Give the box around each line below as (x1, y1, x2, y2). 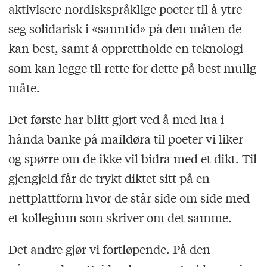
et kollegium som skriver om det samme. (8, 209, 232, 226)
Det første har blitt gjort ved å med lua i (8, 111, 224, 128)
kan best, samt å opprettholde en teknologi (8, 40, 243, 57)
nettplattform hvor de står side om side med (8, 190, 250, 206)
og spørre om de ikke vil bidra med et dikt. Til (8, 150, 257, 167)
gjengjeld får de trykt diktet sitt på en (8, 170, 210, 187)
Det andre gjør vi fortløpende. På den (8, 241, 210, 257)
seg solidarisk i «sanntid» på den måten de (8, 20, 241, 37)
